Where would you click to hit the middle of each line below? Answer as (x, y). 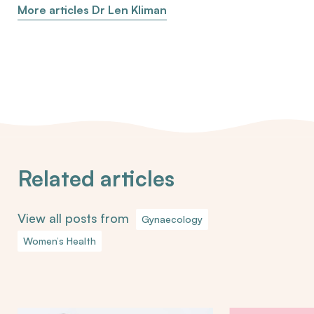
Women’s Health (60, 241)
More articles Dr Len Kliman (92, 10)
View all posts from (77, 218)
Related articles (96, 179)
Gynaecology (172, 219)
